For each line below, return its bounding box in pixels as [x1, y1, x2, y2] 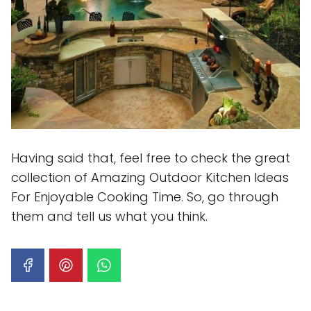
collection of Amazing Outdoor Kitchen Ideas [11, 168, 289, 186]
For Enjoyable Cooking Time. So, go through [11, 187, 278, 205]
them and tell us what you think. [11, 207, 208, 225]
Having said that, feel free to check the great [11, 149, 290, 167]
